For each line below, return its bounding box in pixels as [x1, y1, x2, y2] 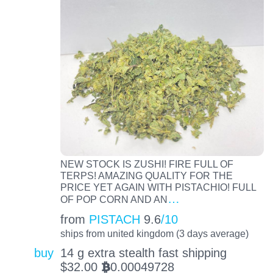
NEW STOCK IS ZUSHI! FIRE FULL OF [60, 158, 233, 170]
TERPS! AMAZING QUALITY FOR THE [60, 170, 233, 182]
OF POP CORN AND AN [60, 194, 168, 205]
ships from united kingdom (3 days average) [60, 228, 249, 239]
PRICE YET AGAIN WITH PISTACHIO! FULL [60, 182, 256, 193]
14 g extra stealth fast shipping [60, 246, 227, 260]
